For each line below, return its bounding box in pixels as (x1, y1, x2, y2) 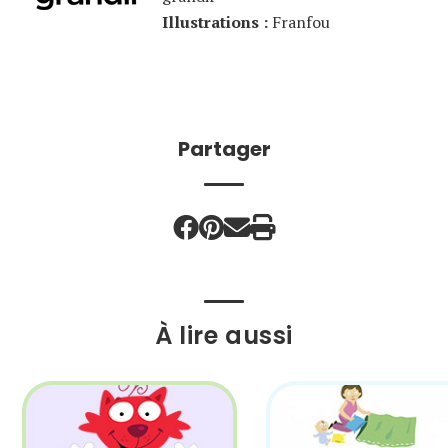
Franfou (268, 10, 330, 33)
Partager (177, 134, 271, 163)
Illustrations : (162, 10, 268, 33)
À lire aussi (154, 318, 294, 352)
